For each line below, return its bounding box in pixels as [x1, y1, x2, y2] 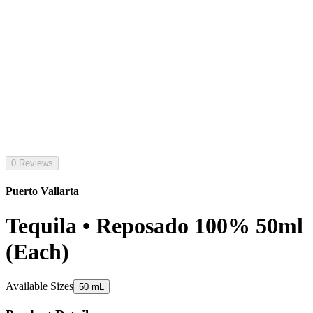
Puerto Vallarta [6, 185, 79, 198]
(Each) [6, 238, 69, 264]
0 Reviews [11, 158, 53, 168]
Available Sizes [6, 280, 73, 293]
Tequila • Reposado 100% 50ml [6, 212, 303, 238]
